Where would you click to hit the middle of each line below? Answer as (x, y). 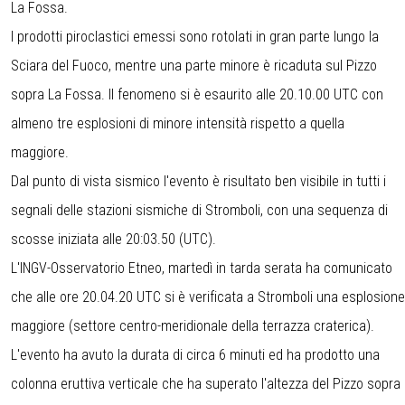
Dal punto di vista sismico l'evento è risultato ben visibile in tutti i (198, 181)
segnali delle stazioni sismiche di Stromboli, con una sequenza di (199, 210)
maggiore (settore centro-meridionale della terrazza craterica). (193, 325)
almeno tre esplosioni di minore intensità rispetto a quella (178, 123)
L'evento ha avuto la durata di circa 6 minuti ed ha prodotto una (195, 354)
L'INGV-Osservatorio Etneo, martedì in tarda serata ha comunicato (202, 268)
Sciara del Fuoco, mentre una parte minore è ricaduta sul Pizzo (194, 65)
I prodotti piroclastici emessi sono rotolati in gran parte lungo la (195, 36)
